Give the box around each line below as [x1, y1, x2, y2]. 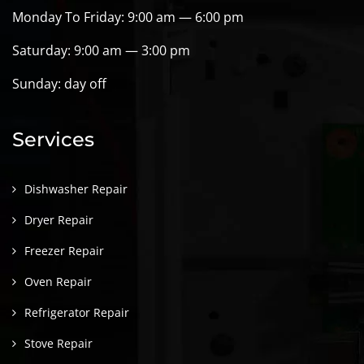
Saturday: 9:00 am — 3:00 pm [12, 41, 190, 60]
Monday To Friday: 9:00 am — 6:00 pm [12, 8, 244, 27]
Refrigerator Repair [24, 305, 129, 321]
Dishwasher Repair [24, 181, 128, 197]
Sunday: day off [12, 75, 106, 93]
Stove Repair [24, 336, 93, 352]
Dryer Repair [24, 212, 93, 228]
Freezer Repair [24, 243, 104, 259]
